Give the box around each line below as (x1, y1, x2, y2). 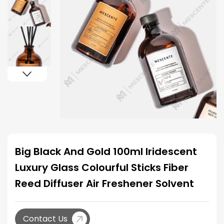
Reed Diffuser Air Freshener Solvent (15, 176, 194, 190)
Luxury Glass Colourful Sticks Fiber (15, 160, 188, 174)
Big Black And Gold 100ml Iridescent (15, 144, 197, 158)
